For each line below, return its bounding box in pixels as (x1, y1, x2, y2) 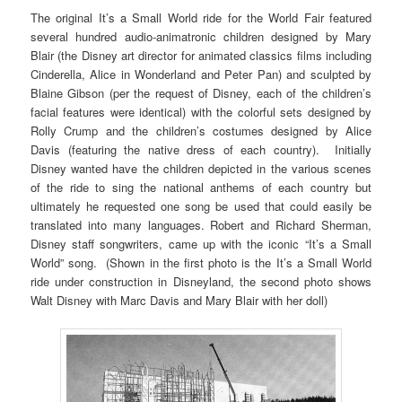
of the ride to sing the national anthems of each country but (31, 178, 371, 196)
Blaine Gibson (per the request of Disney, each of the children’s (31, 83, 371, 101)
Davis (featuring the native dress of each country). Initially (31, 140, 371, 158)
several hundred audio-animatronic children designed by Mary (31, 27, 371, 45)
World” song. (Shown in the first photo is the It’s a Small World (31, 253, 371, 271)
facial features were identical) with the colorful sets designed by (31, 102, 371, 120)
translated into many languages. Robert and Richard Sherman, (31, 215, 371, 233)
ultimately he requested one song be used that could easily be (31, 197, 371, 214)
